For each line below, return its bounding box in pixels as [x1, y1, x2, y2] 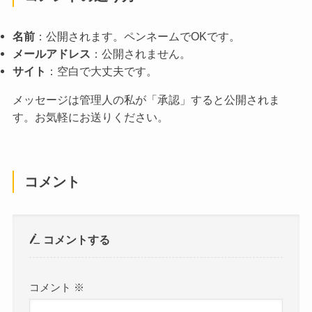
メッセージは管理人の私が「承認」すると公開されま [12, 93, 280, 106]
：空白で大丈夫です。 [45, 64, 157, 77]
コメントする [40, 233, 111, 246]
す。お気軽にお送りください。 [12, 110, 169, 123]
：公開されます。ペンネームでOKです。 [34, 29, 240, 42]
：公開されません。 [90, 47, 191, 60]
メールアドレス [12, 47, 91, 60]
